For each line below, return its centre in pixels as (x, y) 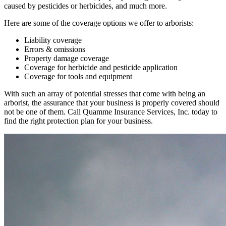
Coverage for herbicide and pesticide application (101, 68)
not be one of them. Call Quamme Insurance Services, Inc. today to (111, 112)
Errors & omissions (55, 49)
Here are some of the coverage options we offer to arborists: (99, 23)
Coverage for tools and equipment (78, 77)
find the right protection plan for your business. (78, 121)
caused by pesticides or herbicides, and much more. (86, 6)
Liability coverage (53, 40)
